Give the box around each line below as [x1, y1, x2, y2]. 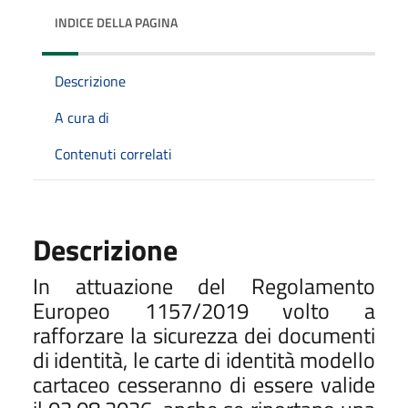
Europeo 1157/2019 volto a [33, 293, 375, 327]
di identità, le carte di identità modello [33, 342, 375, 376]
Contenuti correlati [55, 142, 172, 165]
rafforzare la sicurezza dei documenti [33, 318, 375, 352]
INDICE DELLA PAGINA [55, 12, 178, 32]
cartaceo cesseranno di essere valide [33, 367, 375, 401]
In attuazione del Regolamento [33, 269, 375, 302]
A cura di [55, 106, 109, 128]
